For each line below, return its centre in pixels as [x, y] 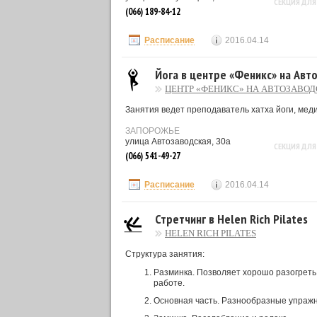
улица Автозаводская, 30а [178, 142]
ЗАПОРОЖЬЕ [152, 131]
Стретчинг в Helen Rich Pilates [231, 219]
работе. [169, 283]
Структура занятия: [165, 254]
